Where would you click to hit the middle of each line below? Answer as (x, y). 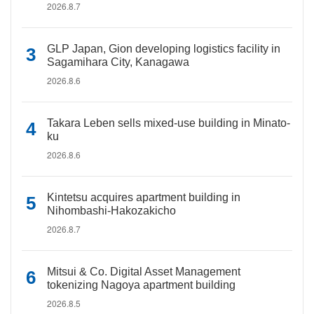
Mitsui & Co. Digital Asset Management (144, 272)
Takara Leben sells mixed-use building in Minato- (169, 123)
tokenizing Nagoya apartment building (141, 285)
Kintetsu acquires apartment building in (144, 197)
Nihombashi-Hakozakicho (111, 211)
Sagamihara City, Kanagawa (118, 62)
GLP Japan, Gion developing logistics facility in (164, 49)
